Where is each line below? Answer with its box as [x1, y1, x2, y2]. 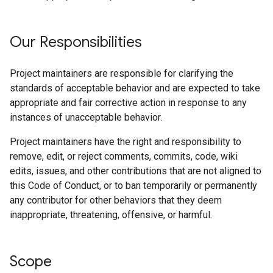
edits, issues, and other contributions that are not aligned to [10, 165, 261, 177]
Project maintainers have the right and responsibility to [10, 136, 241, 147]
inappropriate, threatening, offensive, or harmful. [10, 209, 212, 221]
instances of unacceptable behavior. [10, 112, 162, 123]
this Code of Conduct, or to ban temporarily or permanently [10, 180, 257, 191]
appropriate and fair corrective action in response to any [10, 97, 247, 108]
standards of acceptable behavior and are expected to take [10, 82, 260, 94]
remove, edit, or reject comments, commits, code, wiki [10, 151, 238, 162]
